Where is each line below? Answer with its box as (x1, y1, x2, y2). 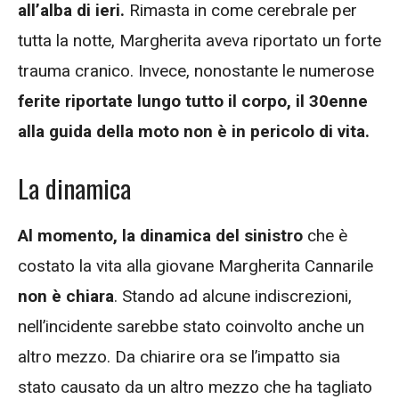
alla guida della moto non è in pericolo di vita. (18, 121, 370, 142)
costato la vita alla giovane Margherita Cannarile (18, 255, 373, 276)
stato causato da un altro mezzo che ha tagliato (18, 376, 372, 397)
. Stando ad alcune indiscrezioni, (114, 285, 352, 306)
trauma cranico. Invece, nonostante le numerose (18, 61, 374, 82)
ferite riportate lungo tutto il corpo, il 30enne (18, 91, 368, 112)
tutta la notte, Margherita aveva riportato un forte (18, 30, 381, 52)
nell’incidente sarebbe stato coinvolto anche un (18, 315, 364, 337)
